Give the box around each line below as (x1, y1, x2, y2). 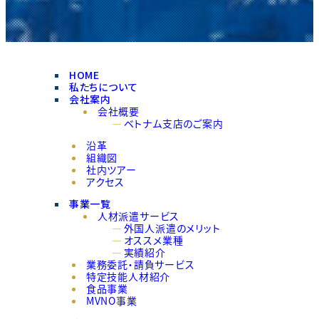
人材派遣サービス (97, 209, 180, 224)
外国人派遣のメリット (123, 221, 221, 236)
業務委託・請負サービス (85, 257, 195, 272)
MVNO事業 (85, 293, 137, 308)
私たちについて (68, 80, 138, 95)
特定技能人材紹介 (85, 269, 171, 284)
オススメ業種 (123, 233, 184, 248)
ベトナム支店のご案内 (123, 116, 224, 131)
